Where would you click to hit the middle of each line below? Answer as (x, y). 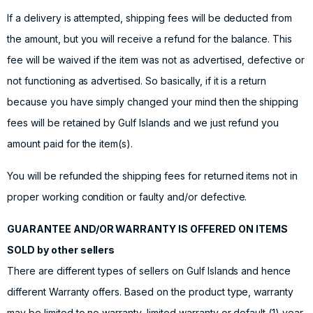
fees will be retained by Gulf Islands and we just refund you (143, 123)
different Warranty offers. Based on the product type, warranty (151, 292)
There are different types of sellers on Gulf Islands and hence (149, 271)
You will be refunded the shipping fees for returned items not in (153, 176)
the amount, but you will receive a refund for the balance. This (150, 39)
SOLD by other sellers (61, 250)
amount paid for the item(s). (70, 144)
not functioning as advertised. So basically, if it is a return (137, 81)
